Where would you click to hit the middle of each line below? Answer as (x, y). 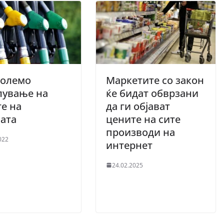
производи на (140, 132)
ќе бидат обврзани (152, 93)
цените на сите (143, 119)
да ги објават (138, 106)
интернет (130, 145)
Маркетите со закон (155, 80)
